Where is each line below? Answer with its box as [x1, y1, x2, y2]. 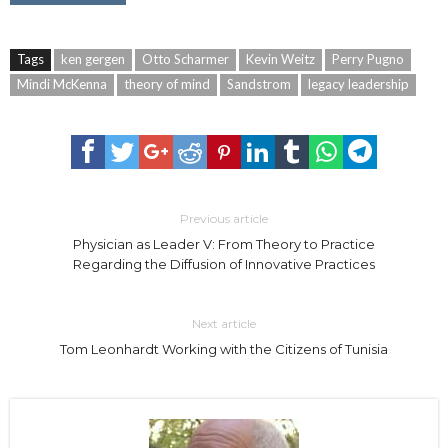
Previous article [179, 210, 268, 226]
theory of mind [124, 75, 210, 92]
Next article [191, 315, 256, 331]
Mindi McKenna [17, 75, 107, 92]
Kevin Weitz [246, 50, 315, 67]
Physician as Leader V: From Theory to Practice [72, 235, 375, 252]
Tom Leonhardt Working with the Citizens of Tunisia [59, 340, 388, 357]
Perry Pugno [332, 50, 404, 67]
